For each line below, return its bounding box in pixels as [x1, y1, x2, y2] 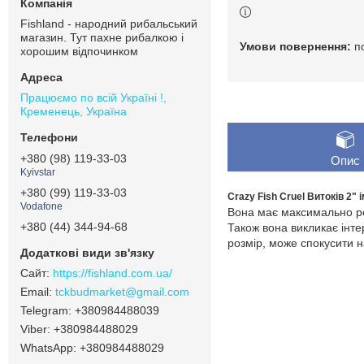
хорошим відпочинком [20, 45, 138, 58]
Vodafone [20, 200, 63, 212]
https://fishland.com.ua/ [53, 266, 172, 280]
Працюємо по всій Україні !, [20, 91, 167, 105]
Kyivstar [20, 166, 55, 178]
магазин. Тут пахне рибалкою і [20, 31, 184, 45]
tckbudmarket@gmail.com [55, 285, 189, 299]
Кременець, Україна [20, 105, 127, 119]
